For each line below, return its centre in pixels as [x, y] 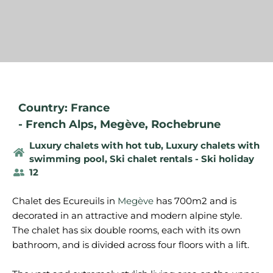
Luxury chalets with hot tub [95, 145]
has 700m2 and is [195, 201]
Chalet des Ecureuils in [65, 201]
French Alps [60, 124]
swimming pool [67, 159]
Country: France [64, 108]
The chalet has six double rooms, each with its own [126, 230]
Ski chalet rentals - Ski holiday [182, 159]
